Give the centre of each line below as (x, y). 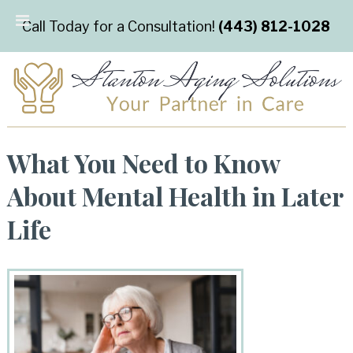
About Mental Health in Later (175, 196)
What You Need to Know (143, 163)
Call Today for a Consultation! (121, 26)
